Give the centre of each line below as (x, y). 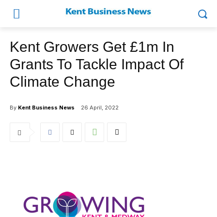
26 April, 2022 (100, 108)
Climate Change (64, 82)
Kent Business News (46, 107)
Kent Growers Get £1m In (92, 47)
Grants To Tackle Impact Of (97, 64)
